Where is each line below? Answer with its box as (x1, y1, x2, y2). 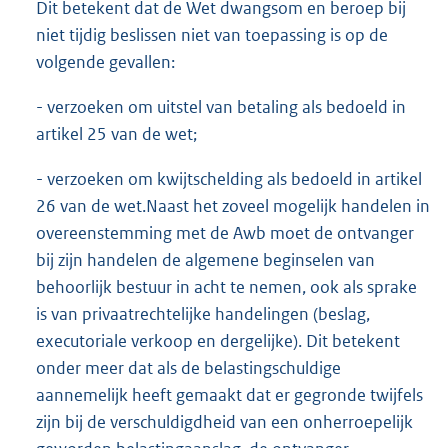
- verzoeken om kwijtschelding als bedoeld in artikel (36, 168, 422, 191)
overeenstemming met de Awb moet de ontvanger (36, 222, 414, 245)
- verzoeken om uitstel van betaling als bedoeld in (36, 96, 406, 119)
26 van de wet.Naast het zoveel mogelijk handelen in (36, 195, 430, 218)
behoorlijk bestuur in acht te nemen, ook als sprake (36, 276, 417, 299)
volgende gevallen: (36, 51, 175, 74)
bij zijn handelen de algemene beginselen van (36, 249, 375, 272)
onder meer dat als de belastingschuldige (36, 357, 341, 380)
